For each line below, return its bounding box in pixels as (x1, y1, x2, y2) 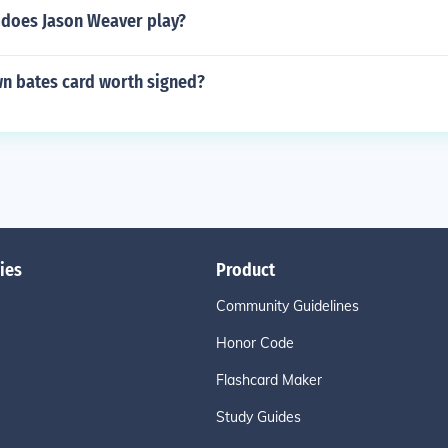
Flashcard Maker (216, 371, 322, 389)
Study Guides (216, 408, 301, 426)
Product (216, 259, 275, 281)
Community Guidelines (216, 297, 359, 315)
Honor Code (216, 334, 294, 352)
